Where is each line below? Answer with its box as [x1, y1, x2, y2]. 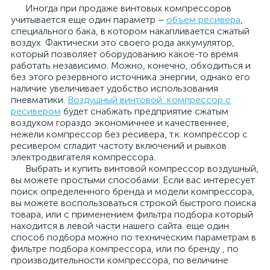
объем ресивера [166, 14, 240, 25]
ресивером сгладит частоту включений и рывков [11, 140, 227, 151]
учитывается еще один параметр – [11, 14, 166, 25]
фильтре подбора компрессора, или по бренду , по [11, 243, 239, 254]
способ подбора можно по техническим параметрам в [11, 231, 256, 243]
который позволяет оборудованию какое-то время [11, 48, 238, 60]
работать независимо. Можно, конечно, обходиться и [11, 60, 251, 71]
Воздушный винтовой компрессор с [67, 94, 231, 105]
